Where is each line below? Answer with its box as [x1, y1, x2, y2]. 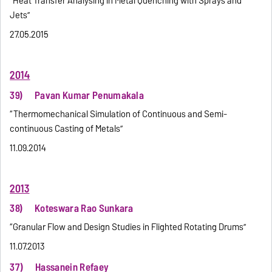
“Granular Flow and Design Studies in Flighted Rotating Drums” [10, 220, 246, 235]
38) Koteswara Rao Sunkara [10, 200, 134, 217]
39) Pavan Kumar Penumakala [10, 86, 144, 104]
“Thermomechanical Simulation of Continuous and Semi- [10, 106, 228, 121]
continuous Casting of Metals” [10, 121, 123, 136]
